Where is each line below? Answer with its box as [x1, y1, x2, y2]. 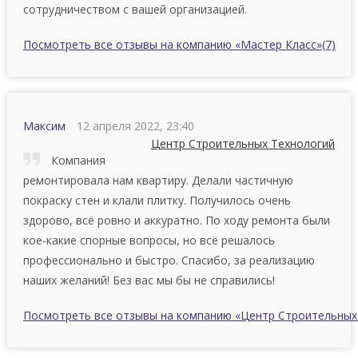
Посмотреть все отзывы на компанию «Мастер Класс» [22, 36, 322, 52]
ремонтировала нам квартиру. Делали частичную [22, 172, 293, 188]
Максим [22, 117, 66, 133]
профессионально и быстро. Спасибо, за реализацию [22, 252, 315, 268]
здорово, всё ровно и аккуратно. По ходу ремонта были [22, 212, 330, 228]
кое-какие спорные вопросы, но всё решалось [22, 232, 275, 248]
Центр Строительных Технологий [151, 135, 336, 151]
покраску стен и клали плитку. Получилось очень [22, 192, 291, 208]
